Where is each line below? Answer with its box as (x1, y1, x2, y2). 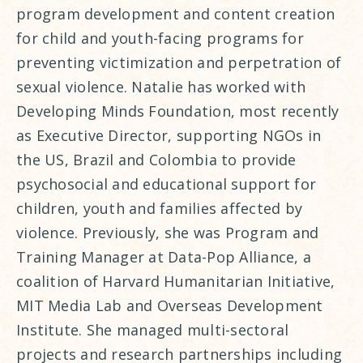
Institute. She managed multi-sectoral (16, 319, 289, 340)
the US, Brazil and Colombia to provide (16, 149, 297, 169)
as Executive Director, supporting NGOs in (16, 125, 322, 145)
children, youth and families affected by (16, 198, 302, 218)
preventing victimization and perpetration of (16, 52, 341, 72)
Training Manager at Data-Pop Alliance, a (16, 246, 311, 267)
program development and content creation (16, 3, 335, 23)
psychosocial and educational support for (16, 173, 316, 194)
